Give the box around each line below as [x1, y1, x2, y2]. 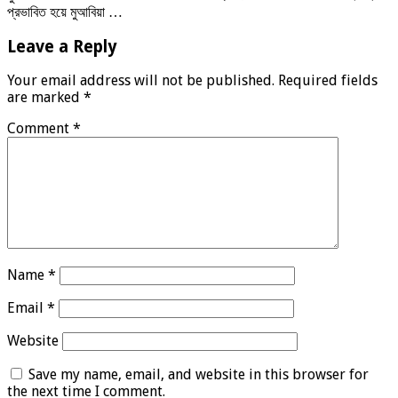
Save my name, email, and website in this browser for [28, 366, 369, 384]
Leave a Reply [7, 36, 117, 56]
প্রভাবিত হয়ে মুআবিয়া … [7, 3, 123, 20]
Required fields [278, 72, 378, 90]
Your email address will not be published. [7, 72, 275, 90]
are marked [7, 89, 84, 107]
